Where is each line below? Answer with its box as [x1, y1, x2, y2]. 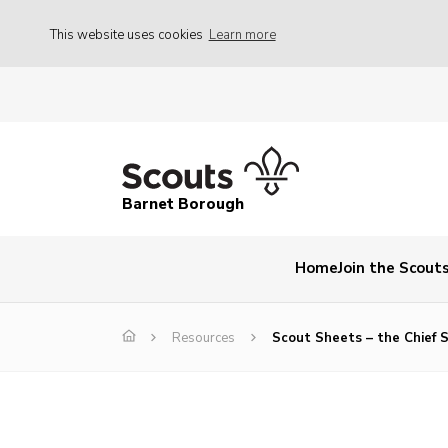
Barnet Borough [122, 194, 244, 215]
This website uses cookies [50, 25, 206, 44]
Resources [172, 329, 235, 348]
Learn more [208, 25, 276, 44]
